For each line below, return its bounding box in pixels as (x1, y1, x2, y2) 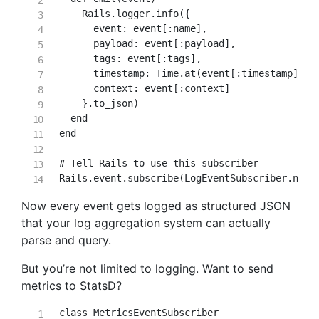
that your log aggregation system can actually (21, 216, 271, 230)
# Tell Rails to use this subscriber (59, 157, 259, 169)
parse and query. (21, 233, 111, 247)
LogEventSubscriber (184, 172, 288, 184)
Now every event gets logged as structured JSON (21, 199, 291, 213)
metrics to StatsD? (21, 278, 122, 293)
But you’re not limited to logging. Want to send (21, 261, 273, 276)
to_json (93, 98, 134, 109)
